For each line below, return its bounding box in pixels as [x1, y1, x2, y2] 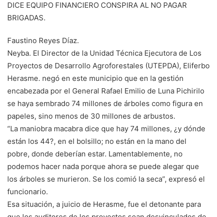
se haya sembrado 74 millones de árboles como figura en [7, 99, 203, 108]
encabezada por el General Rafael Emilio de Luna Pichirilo [7, 86, 204, 96]
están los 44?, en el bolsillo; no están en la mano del [7, 137, 186, 146]
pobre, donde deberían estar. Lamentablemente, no [7, 149, 183, 159]
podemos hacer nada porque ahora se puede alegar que [7, 162, 199, 171]
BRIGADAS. [7, 13, 46, 23]
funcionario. [7, 187, 48, 197]
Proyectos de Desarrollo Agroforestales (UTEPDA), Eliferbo [7, 61, 210, 71]
